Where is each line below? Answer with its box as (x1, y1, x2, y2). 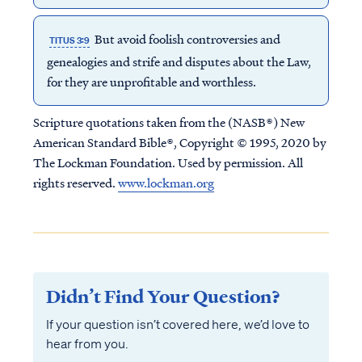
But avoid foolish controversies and (92, 30, 281, 48)
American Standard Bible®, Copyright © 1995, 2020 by (32, 133, 326, 151)
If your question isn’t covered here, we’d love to (45, 316, 309, 332)
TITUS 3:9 (48, 34, 90, 47)
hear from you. (45, 335, 128, 351)
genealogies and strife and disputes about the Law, (46, 53, 311, 70)
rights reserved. (32, 174, 118, 192)
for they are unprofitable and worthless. (46, 73, 256, 90)
